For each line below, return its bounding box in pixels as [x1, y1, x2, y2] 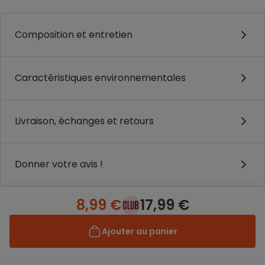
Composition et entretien [15, 28, 132, 41]
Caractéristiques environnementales [15, 71, 186, 85]
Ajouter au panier [102, 225, 177, 237]
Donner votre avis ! [15, 157, 103, 171]
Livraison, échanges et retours [15, 114, 154, 128]
